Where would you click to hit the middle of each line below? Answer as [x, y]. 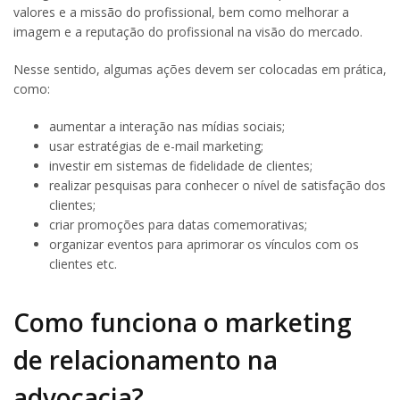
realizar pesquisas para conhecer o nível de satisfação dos [217, 185]
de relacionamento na [146, 360]
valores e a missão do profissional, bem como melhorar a [181, 12]
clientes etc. [83, 263]
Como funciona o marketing [183, 323]
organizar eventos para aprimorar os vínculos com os [204, 244]
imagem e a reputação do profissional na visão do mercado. [188, 31]
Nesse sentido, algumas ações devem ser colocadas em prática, [200, 69]
